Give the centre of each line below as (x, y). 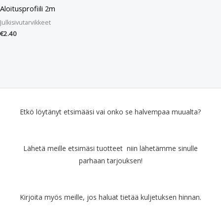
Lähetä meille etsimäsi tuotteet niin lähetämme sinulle (110, 148)
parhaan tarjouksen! (110, 161)
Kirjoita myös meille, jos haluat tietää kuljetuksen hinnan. (110, 197)
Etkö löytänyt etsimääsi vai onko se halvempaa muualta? (110, 112)
